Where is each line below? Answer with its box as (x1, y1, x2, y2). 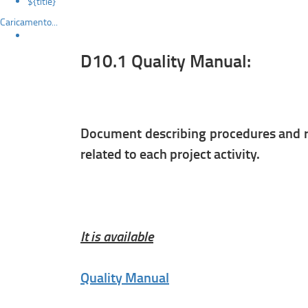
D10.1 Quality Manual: (80, 47, 251, 73)
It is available (80, 226, 153, 245)
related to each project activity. (80, 144, 260, 163)
